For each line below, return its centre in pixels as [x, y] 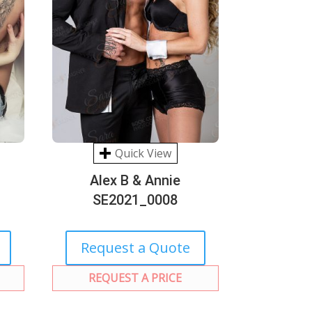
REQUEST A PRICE [135, 278]
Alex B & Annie [135, 180]
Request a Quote [135, 247]
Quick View [143, 153]
